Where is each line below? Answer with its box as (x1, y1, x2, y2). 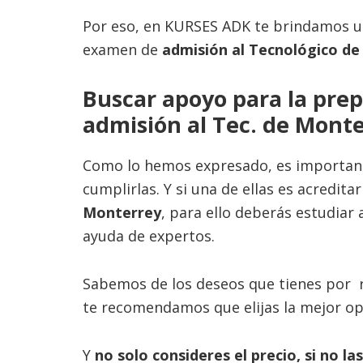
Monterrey (83, 203, 161, 222)
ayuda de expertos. (83, 226, 215, 246)
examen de (83, 40, 162, 59)
